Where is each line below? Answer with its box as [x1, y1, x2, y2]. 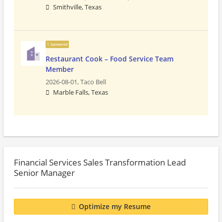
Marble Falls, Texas [53, 88, 108, 97]
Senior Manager [14, 167, 75, 178]
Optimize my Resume [79, 202, 151, 212]
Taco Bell [80, 78, 106, 86]
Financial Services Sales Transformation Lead [14, 157, 186, 168]
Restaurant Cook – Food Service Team [46, 54, 173, 63]
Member [46, 64, 74, 74]
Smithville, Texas [53, 3, 102, 11]
